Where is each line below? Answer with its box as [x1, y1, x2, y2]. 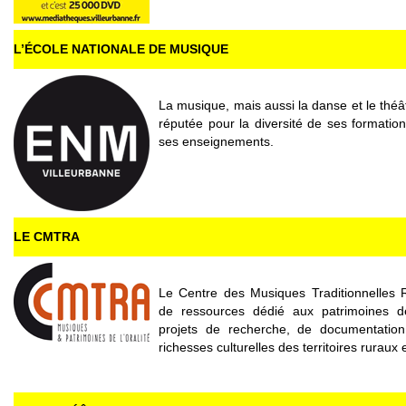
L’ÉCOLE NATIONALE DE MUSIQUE [14, 42, 228, 56]
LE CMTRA [14, 229, 80, 244]
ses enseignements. [159, 134, 274, 149]
